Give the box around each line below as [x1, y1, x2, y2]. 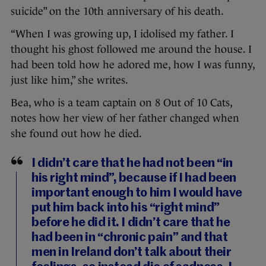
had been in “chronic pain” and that [31, 232, 228, 245]
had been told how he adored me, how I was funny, [11, 59, 255, 71]
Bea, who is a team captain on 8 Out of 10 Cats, [11, 97, 232, 109]
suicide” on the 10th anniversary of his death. [11, 5, 224, 18]
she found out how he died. [11, 128, 142, 140]
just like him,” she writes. [11, 74, 128, 87]
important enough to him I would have [31, 187, 242, 200]
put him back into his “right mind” [31, 202, 220, 215]
